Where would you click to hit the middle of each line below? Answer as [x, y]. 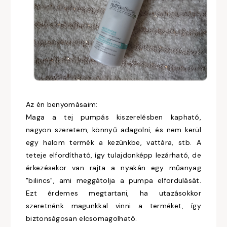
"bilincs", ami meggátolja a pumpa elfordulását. [113, 181]
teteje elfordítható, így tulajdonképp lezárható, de [113, 155]
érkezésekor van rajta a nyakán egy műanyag [113, 168]
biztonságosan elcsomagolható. [82, 219]
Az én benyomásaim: [62, 105]
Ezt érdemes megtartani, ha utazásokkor [113, 193]
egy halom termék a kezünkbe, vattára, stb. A [113, 143]
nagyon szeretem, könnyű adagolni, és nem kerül [113, 130]
